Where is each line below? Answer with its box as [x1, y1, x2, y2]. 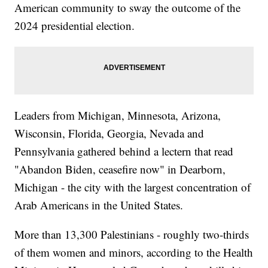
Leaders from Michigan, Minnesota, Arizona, [14, 108, 221, 123]
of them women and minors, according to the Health [14, 245, 254, 260]
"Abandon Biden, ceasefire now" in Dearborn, [14, 162, 226, 177]
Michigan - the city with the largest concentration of [14, 179, 251, 195]
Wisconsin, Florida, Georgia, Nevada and [14, 126, 205, 141]
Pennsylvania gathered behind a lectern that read [14, 144, 234, 159]
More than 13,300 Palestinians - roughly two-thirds [14, 227, 249, 242]
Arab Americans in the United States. [14, 197, 184, 213]
